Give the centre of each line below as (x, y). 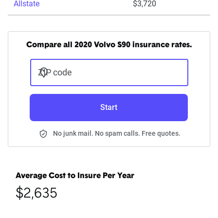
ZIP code (55, 73)
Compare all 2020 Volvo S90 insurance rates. (109, 45)
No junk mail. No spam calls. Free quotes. (117, 134)
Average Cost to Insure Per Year (75, 176)
